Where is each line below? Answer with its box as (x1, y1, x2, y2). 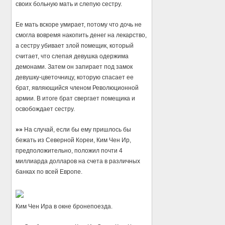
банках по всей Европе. (16, 168, 83, 175)
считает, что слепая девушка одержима (16, 52, 129, 60)
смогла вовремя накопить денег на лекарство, (16, 31, 147, 39)
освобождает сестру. (16, 105, 75, 113)
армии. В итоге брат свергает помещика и (16, 94, 136, 102)
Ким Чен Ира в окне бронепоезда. (16, 202, 113, 210)
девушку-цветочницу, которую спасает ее (16, 73, 134, 81)
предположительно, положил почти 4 (16, 147, 123, 154)
